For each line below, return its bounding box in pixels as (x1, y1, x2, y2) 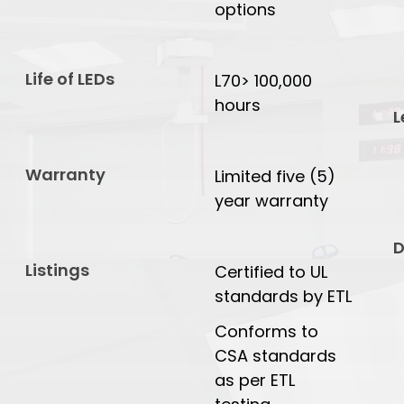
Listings (24, 259, 89, 282)
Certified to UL (214, 261, 327, 284)
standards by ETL (214, 285, 352, 308)
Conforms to (214, 320, 318, 344)
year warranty (214, 189, 328, 213)
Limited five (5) (214, 165, 335, 188)
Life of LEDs (24, 68, 115, 91)
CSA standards (214, 344, 336, 368)
